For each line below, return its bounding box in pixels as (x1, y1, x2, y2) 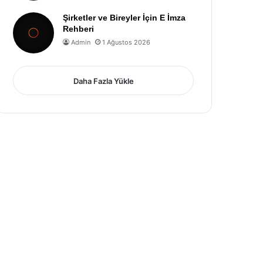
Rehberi (63, 24, 95, 33)
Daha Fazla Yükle (73, 76, 134, 86)
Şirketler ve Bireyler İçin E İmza (63, 13, 186, 22)
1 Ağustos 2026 (102, 38, 151, 46)
